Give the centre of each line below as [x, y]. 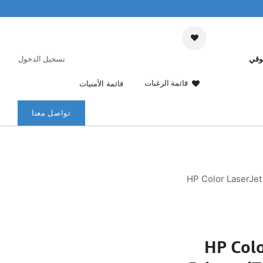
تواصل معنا [51, 113]
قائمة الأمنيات [101, 83]
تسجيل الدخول [42, 58]
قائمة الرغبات [166, 83]
